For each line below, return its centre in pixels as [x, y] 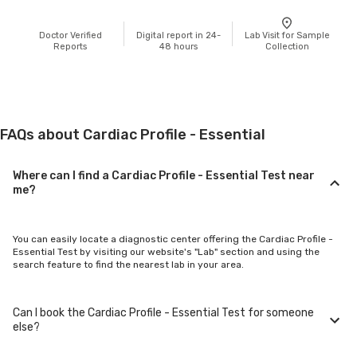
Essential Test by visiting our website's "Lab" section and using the [166, 251]
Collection [287, 46]
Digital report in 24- [178, 35]
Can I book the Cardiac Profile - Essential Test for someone [163, 312]
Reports [70, 46]
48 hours [178, 46]
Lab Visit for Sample [287, 35]
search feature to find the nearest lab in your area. [128, 264]
